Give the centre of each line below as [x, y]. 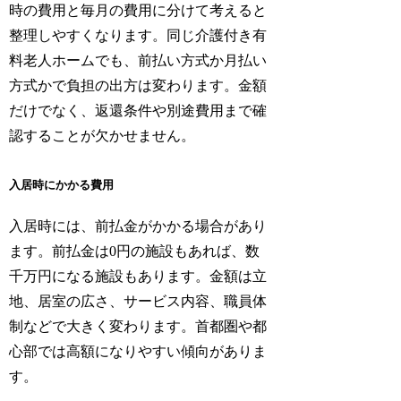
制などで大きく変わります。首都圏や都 [138, 327]
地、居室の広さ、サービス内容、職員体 [138, 302]
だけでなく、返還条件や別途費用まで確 [138, 111]
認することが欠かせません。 [102, 136]
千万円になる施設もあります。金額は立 [138, 277]
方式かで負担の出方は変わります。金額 [138, 86]
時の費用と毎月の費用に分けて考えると [138, 11]
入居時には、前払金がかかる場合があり [138, 226]
